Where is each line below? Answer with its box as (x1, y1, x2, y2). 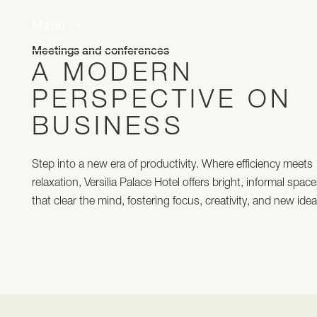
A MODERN (31, 56, 193, 87)
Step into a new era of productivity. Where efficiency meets (31, 156, 313, 171)
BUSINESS (31, 110, 184, 141)
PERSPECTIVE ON (31, 83, 292, 114)
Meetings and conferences (31, 43, 169, 57)
